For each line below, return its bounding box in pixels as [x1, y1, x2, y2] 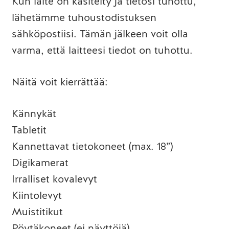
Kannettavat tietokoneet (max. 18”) [11, 140, 173, 154]
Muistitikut [11, 205, 63, 219]
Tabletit [11, 123, 47, 138]
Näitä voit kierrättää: [11, 75, 111, 89]
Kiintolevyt [11, 189, 62, 203]
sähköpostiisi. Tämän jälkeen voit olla [11, 27, 188, 41]
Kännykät [11, 107, 56, 121]
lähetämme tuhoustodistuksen [11, 11, 156, 25]
